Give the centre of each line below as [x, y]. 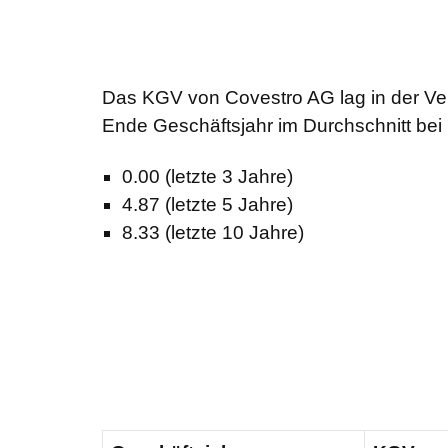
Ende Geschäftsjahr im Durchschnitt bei [272, 126]
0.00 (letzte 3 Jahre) [207, 177]
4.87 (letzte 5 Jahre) [207, 205]
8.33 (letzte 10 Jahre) [213, 233]
